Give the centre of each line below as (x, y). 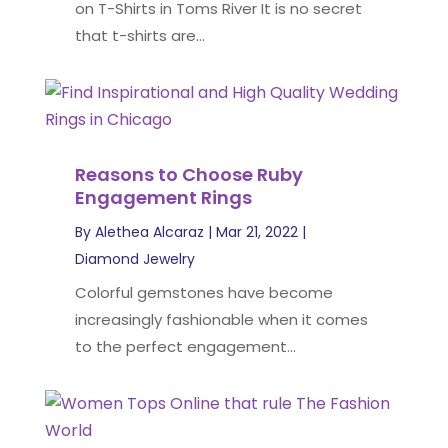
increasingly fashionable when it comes (221, 319)
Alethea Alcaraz (149, 232)
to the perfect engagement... (185, 346)
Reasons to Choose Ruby (188, 174)
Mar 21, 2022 (256, 232)
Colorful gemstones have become (203, 292)
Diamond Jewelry (134, 259)
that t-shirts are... (139, 35)
